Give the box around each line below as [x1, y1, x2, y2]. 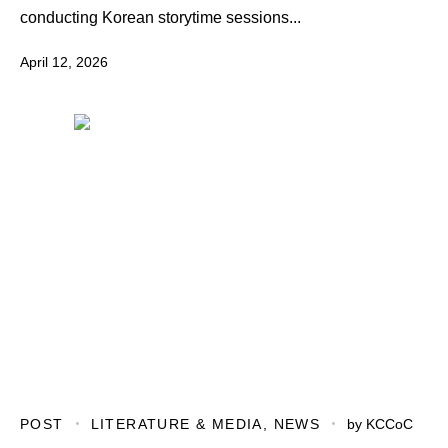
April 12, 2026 [20, 53, 108, 70]
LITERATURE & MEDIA [90, 415, 263, 432]
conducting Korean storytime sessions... [20, 8, 301, 26]
